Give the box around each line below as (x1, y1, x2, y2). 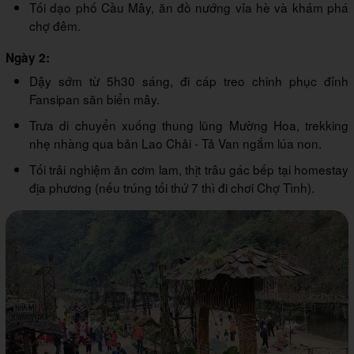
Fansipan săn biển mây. (29, 90, 160, 108)
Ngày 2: (6, 49, 50, 67)
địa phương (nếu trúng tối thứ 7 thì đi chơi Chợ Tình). (29, 179, 314, 197)
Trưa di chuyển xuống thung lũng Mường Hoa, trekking (29, 116, 348, 134)
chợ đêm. (29, 17, 81, 35)
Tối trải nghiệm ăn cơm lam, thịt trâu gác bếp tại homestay (29, 160, 348, 179)
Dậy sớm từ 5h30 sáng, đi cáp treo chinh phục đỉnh (29, 72, 348, 90)
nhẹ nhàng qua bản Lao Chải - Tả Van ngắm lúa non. (29, 134, 322, 153)
